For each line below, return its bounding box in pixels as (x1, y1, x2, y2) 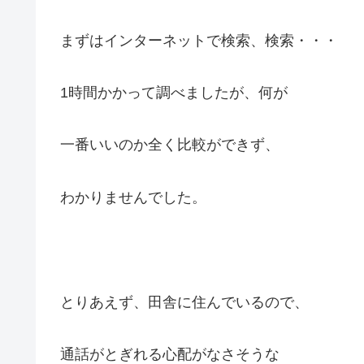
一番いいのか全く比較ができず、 (60, 136, 279, 154)
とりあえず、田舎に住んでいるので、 (60, 293, 309, 310)
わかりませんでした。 (60, 188, 206, 206)
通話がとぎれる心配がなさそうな (60, 345, 279, 362)
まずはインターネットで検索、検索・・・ (60, 32, 338, 49)
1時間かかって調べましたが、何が (60, 84, 288, 101)
